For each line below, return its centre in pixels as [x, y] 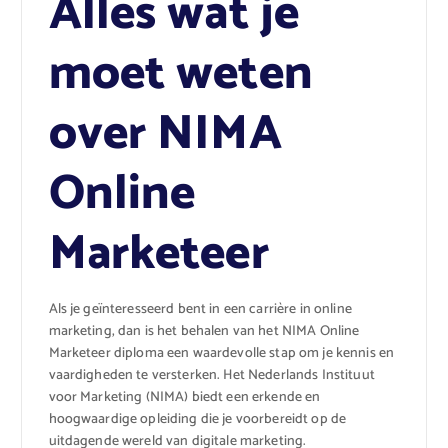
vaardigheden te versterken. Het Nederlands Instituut [211, 375]
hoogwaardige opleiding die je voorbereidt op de [197, 419]
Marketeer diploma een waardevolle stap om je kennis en [221, 353]
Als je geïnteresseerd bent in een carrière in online [200, 309]
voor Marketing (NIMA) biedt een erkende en [184, 397]
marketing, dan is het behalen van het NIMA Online [204, 331]
